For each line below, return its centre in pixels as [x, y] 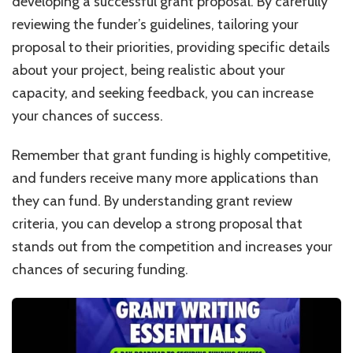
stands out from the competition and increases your [172, 247]
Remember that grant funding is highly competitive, [171, 156]
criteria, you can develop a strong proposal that [157, 224]
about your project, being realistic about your [149, 71]
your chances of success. [87, 116]
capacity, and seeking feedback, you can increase [163, 93]
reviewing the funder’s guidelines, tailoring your [155, 25]
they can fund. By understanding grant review [152, 201]
